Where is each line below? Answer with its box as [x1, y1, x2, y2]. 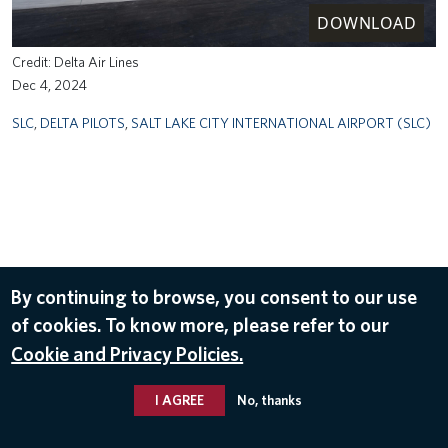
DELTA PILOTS [40, 113, 125, 131]
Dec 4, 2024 [12, 75, 87, 93]
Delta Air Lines [54, 52, 139, 70]
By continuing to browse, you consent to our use [11, 284, 418, 309]
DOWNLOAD [317, 11, 416, 34]
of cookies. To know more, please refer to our [11, 312, 390, 337]
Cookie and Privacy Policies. [11, 341, 244, 366]
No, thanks [236, 391, 302, 408]
